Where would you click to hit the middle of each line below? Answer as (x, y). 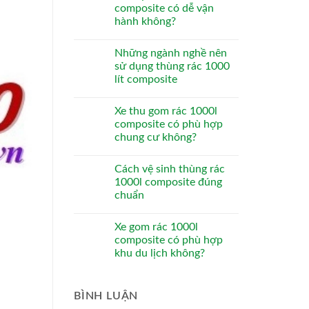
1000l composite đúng (168, 182)
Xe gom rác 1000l (156, 227)
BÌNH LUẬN (106, 296)
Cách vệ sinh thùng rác (170, 169)
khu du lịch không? (160, 253)
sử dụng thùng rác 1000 (172, 67)
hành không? (145, 22)
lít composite (146, 80)
